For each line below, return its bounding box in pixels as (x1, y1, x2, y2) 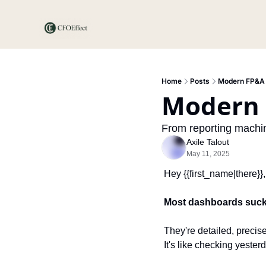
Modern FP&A (218, 77, 265, 85)
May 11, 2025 (186, 150, 230, 158)
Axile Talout (186, 137, 229, 147)
